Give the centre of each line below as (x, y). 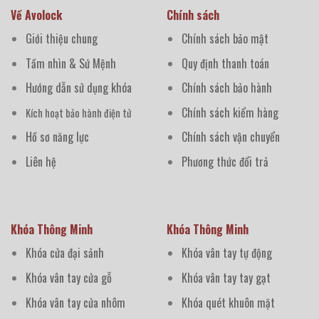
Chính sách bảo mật (225, 38)
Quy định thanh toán (225, 63)
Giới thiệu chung (61, 38)
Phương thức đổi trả (225, 161)
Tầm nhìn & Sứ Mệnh (70, 63)
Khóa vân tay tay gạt (226, 277)
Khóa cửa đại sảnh (64, 253)
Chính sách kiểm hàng (230, 112)
